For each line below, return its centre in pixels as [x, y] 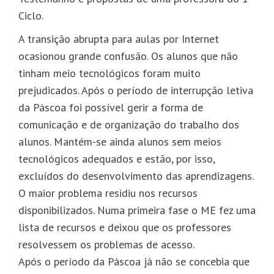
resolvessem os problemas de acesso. [106, 244]
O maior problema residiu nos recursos [108, 193]
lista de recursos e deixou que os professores [125, 227]
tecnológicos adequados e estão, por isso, [117, 158]
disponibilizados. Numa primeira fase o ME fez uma [137, 210]
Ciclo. [31, 15]
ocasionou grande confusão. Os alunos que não [128, 56]
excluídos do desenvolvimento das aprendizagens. [136, 176]
